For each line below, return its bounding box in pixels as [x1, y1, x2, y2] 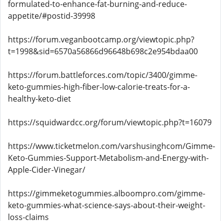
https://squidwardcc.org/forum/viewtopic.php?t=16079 [8, 117, 212, 128]
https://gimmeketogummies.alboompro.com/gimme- [8, 188, 205, 199]
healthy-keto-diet [8, 93, 71, 104]
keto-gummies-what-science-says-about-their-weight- [8, 200, 205, 211]
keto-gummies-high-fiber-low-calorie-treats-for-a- [8, 81, 190, 92]
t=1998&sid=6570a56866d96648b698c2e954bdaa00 [8, 46, 198, 57]
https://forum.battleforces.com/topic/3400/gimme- [8, 70, 197, 80]
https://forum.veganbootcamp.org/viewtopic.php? [8, 34, 194, 45]
